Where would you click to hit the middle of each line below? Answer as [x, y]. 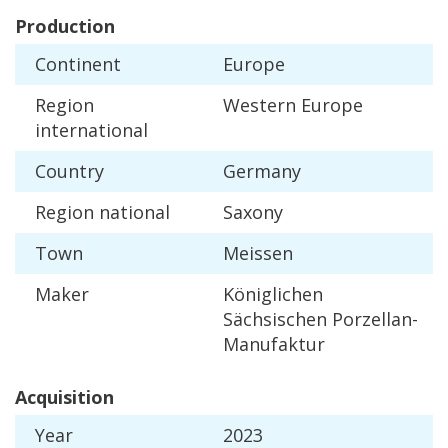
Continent [78, 64]
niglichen [284, 294]
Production [65, 26]
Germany [262, 171]
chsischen [285, 319]
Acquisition [64, 397]
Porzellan [372, 319]
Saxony [253, 212]
